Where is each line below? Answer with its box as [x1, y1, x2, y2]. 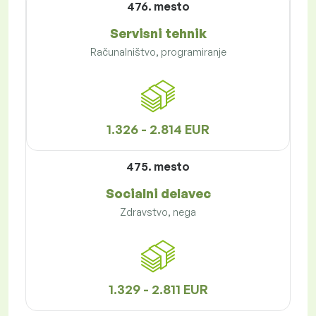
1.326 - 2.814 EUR [107, 121, 209, 138]
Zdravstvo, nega [120, 206, 196, 219]
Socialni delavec [105, 186, 211, 202]
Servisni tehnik [109, 25, 207, 42]
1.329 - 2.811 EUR [108, 281, 208, 298]
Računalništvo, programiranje [90, 46, 226, 59]
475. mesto [126, 159, 190, 174]
